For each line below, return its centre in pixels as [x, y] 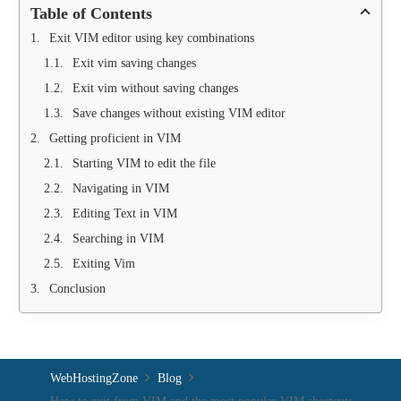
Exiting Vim [104, 263]
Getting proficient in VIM [115, 138]
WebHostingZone [94, 378]
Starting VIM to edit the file [144, 163]
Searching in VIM [118, 238]
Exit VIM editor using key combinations [152, 38]
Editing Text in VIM [125, 213]
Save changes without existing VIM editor [179, 113]
